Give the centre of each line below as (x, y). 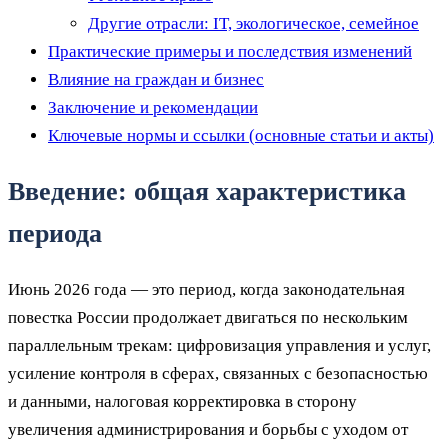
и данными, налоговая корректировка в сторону (182, 402)
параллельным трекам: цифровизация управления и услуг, (219, 346)
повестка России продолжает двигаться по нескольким (208, 318)
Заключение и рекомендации (153, 107)
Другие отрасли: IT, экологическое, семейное (253, 23)
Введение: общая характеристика (207, 192)
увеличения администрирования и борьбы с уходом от (208, 430)
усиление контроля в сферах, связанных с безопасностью (218, 374)
